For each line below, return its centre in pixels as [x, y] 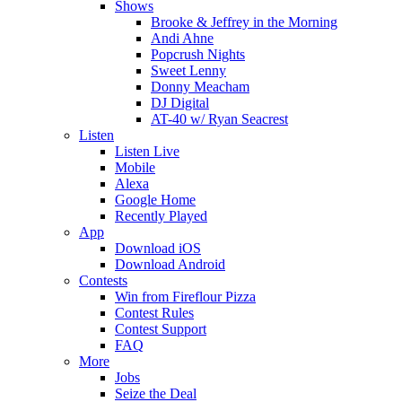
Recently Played [161, 216]
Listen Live [147, 151]
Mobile [135, 167]
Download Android [170, 264]
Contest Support [161, 329]
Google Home [155, 200]
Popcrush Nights [198, 54]
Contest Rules [154, 313]
